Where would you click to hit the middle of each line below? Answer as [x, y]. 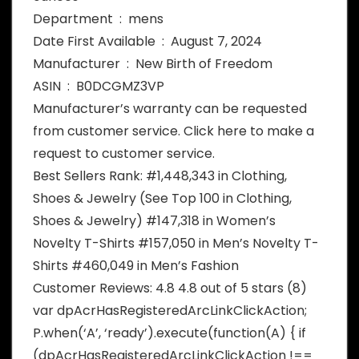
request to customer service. [124, 154]
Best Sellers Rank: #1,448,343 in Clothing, [160, 176]
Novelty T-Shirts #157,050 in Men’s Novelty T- [176, 244]
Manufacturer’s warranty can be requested [170, 109]
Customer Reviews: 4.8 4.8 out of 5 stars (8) [170, 288]
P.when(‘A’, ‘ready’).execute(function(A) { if [169, 333]
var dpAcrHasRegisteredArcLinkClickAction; [170, 311]
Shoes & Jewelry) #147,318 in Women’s [154, 221]
